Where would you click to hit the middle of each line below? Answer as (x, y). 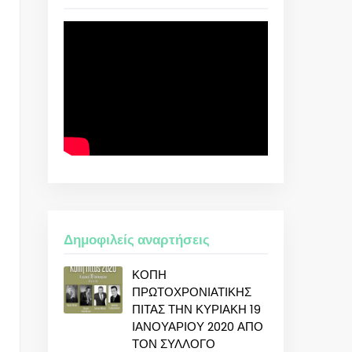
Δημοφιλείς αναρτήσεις (137, 240)
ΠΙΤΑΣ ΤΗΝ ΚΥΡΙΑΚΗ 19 (196, 310)
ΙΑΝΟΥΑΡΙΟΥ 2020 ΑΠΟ (198, 327)
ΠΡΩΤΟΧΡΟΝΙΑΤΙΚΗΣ (192, 292)
